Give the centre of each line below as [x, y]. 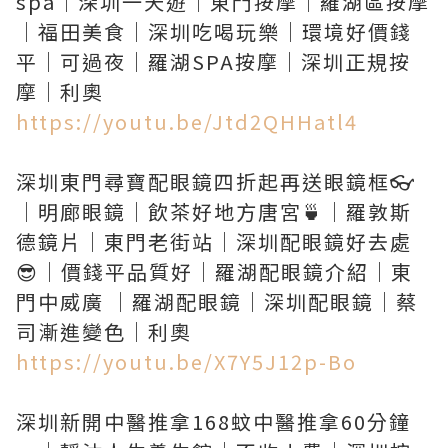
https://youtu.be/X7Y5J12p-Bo [186, 361]
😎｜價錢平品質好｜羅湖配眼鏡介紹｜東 [214, 271]
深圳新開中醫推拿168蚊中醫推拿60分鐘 [213, 421]
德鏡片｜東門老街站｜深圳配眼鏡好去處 [214, 241]
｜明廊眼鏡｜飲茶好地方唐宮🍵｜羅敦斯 [214, 211]
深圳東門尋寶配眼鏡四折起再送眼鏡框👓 [216, 181]
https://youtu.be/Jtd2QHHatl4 [187, 121]
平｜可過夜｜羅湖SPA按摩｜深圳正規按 [213, 61]
